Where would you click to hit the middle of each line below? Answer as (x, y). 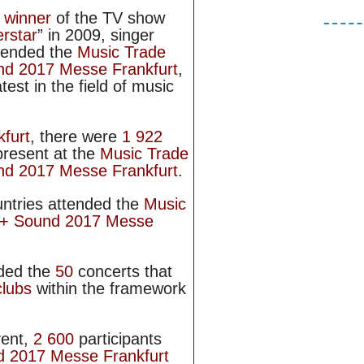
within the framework (109, 289)
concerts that (125, 272)
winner (28, 18)
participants (120, 339)
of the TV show (108, 18)
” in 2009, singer (96, 35)
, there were (76, 137)
